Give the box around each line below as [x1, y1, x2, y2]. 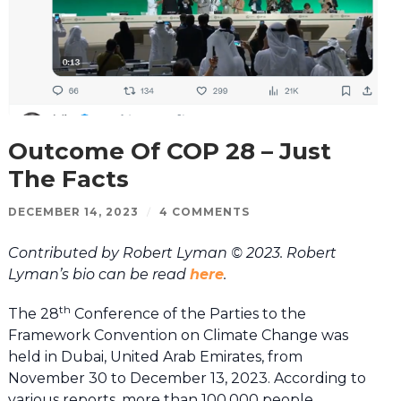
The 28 [7, 305, 59, 323]
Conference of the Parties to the [70, 305, 306, 323]
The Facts [7, 165, 129, 194]
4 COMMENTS [158, 205, 250, 219]
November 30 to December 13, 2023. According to [7, 370, 366, 388]
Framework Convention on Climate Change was [7, 327, 348, 345]
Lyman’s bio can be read [7, 266, 190, 284]
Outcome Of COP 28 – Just [7, 137, 331, 166]
